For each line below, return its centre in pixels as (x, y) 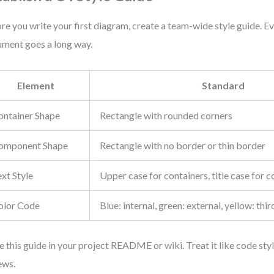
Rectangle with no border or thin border (183, 145)
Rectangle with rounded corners (166, 115)
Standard (224, 85)
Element (35, 85)
